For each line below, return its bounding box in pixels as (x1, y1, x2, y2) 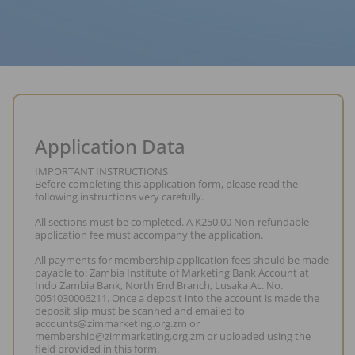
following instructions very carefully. (35, 189, 204, 204)
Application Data (35, 132, 185, 159)
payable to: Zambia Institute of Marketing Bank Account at (35, 265, 309, 280)
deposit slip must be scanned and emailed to (35, 303, 245, 318)
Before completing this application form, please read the (35, 176, 298, 191)
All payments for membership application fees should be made (35, 252, 329, 267)
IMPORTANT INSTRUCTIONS (35, 163, 168, 178)
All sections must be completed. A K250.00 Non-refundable (35, 214, 309, 229)
